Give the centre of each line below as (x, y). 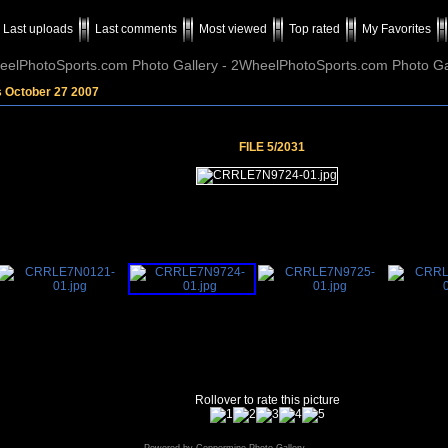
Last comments (136, 29)
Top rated (314, 29)
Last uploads (38, 29)
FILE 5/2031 (271, 147)
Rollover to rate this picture (267, 400)
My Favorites (396, 29)
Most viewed (233, 29)
